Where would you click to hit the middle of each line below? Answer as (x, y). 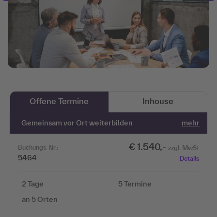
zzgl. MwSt (183, 148)
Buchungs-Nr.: (38, 147)
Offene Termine (59, 101)
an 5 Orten (40, 199)
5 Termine (135, 184)
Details (189, 158)
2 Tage (33, 184)
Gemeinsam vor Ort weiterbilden (77, 123)
